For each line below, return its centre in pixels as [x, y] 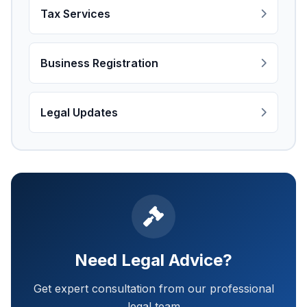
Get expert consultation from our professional [153, 288]
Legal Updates [79, 112]
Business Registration [99, 63]
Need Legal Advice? [153, 260]
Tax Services [75, 14]
